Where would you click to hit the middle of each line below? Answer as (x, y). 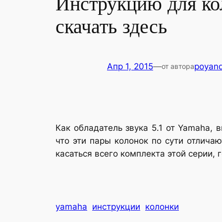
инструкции (116, 206)
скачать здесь (111, 27)
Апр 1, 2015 (130, 67)
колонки (162, 206)
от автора (178, 66)
